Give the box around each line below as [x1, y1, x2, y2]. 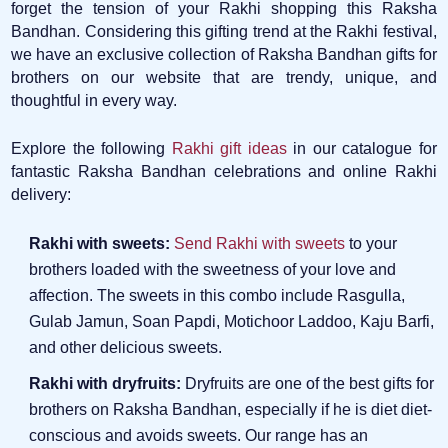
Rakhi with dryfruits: [29, 374, 182, 392]
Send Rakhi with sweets [174, 234, 346, 252]
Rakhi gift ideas [171, 139, 287, 157]
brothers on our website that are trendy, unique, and [11, 68, 437, 86]
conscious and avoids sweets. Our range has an [29, 426, 369, 444]
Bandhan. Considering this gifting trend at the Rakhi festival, [11, 22, 437, 40]
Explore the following [11, 139, 172, 157]
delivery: [11, 185, 72, 203]
